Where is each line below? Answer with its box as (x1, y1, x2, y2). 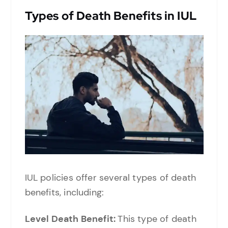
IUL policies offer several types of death (24, 172, 196, 184)
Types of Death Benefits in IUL (24, 8, 197, 23)
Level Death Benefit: (24, 213, 118, 225)
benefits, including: (24, 186, 104, 199)
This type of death (118, 213, 196, 225)
